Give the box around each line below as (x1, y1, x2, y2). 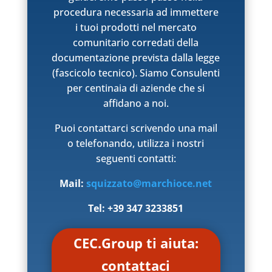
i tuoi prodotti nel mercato (75, 20, 197, 34)
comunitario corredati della (73, 35, 199, 49)
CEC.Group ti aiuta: (73, 234, 199, 253)
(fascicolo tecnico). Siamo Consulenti (52, 66, 220, 80)
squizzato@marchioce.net (86, 176, 212, 190)
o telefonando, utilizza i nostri (67, 136, 205, 150)
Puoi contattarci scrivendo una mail (54, 121, 217, 135)
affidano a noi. (103, 96, 169, 110)
